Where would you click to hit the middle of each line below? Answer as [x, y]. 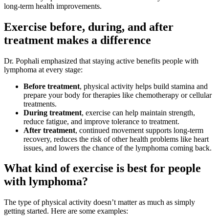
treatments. [40, 104]
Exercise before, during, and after [89, 27]
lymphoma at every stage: [43, 69]
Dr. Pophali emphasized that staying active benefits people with [101, 61]
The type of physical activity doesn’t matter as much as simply [99, 202]
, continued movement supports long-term [139, 130]
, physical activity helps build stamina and [144, 86]
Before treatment [52, 86]
